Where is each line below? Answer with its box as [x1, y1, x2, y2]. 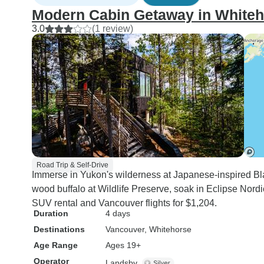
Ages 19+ [105, 240, 141, 250]
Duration [34, 209, 68, 218]
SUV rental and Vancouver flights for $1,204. [32, 198, 217, 208]
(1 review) [92, 24, 133, 34]
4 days [105, 209, 130, 218]
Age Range [34, 240, 78, 250]
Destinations [34, 225, 85, 234]
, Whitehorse [144, 225, 192, 234]
